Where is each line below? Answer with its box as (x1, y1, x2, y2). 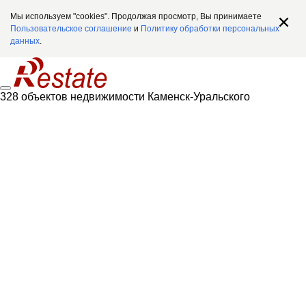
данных (10, 36, 40, 46)
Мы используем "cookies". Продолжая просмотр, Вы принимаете (10, 12, 262, 21)
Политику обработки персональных (141, 24, 279, 33)
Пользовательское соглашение (10, 24, 132, 33)
